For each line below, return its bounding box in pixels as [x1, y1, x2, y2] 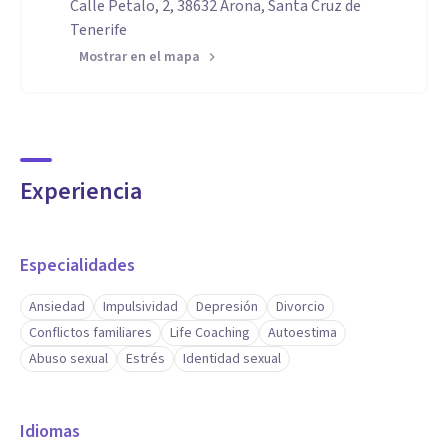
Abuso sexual [29, 349, 108, 369]
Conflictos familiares [29, 323, 152, 343]
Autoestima [268, 323, 337, 343]
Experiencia [20, 174, 142, 209]
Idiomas [20, 419, 80, 444]
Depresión [196, 297, 258, 317]
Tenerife [70, 19, 127, 41]
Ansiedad [29, 297, 85, 317]
